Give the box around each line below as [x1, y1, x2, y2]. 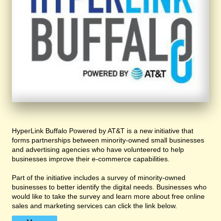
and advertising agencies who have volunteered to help [12, 146, 184, 154]
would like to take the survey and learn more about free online [12, 192, 205, 201]
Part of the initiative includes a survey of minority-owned [12, 174, 185, 182]
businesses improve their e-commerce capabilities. [12, 155, 170, 163]
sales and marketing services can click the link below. [12, 202, 177, 210]
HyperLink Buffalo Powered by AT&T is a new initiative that [12, 127, 193, 135]
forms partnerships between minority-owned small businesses [12, 136, 204, 145]
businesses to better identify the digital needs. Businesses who [12, 183, 207, 191]
